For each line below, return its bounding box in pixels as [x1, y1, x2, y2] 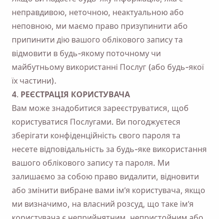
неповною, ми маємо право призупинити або [12, 21, 188, 31]
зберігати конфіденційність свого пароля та [12, 131, 180, 140]
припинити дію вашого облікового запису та [12, 35, 183, 44]
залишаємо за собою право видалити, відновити [12, 172, 199, 181]
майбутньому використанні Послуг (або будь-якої [12, 62, 204, 72]
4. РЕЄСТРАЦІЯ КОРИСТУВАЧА [12, 89, 130, 99]
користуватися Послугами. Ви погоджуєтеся [12, 117, 180, 127]
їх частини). [12, 76, 57, 86]
